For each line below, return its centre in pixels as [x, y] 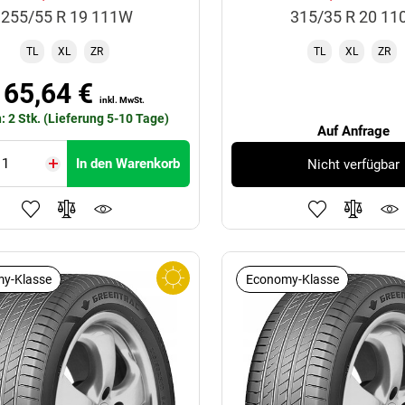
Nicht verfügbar [354, 164]
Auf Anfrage [354, 132]
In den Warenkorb [128, 164]
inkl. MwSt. [122, 100]
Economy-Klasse [292, 280]
